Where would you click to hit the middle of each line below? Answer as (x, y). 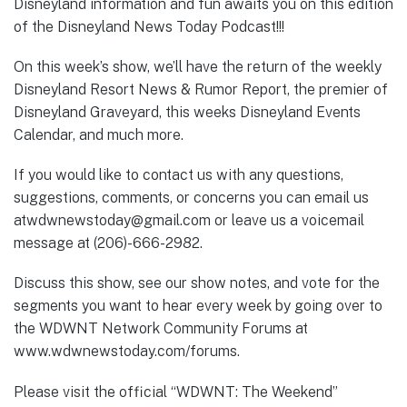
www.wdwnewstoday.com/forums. (127, 352)
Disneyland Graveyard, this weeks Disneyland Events (187, 112)
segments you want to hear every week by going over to (198, 306)
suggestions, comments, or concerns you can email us (191, 198)
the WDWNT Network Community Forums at (161, 329)
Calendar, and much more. (99, 134)
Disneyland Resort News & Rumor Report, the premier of (201, 89)
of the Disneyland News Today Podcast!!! (149, 26)
